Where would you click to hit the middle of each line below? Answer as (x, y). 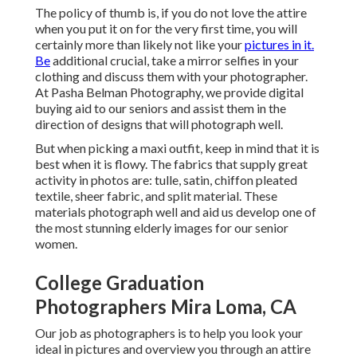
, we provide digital (252, 92)
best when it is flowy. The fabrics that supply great (171, 164)
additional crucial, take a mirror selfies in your (175, 61)
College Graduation (120, 283)
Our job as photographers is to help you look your (169, 333)
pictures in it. (279, 45)
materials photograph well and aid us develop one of (176, 212)
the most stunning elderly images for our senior (162, 228)
